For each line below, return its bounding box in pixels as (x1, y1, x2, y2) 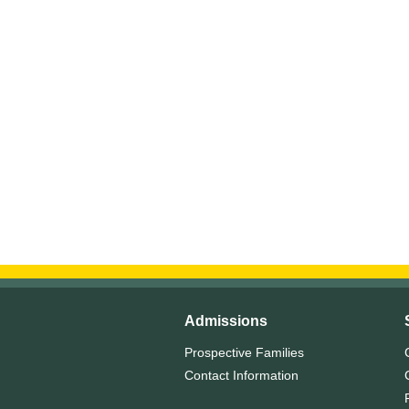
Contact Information (184, 368, 299, 383)
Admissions (184, 313, 267, 329)
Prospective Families (184, 345, 304, 360)
